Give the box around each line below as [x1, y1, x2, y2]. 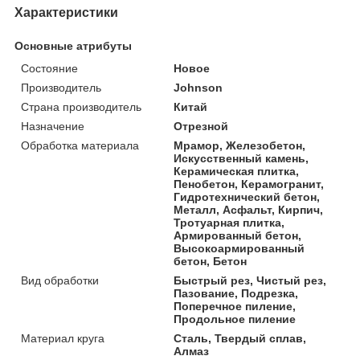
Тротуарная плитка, [174, 215, 285, 229]
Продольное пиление [174, 312, 297, 325]
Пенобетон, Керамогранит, [174, 177, 325, 190]
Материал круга [21, 331, 104, 345]
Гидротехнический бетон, [174, 190, 321, 203]
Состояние [21, 61, 78, 75]
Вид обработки [21, 273, 99, 287]
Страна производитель [21, 100, 141, 113]
